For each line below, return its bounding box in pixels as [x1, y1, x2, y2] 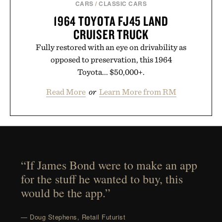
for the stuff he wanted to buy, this [21, 171, 183, 187]
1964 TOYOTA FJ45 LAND [54, 12, 168, 29]
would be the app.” [21, 185, 111, 201]
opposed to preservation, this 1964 [50, 54, 172, 64]
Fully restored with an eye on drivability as [36, 42, 186, 52]
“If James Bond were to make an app [21, 157, 198, 173]
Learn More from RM [99, 86, 176, 97]
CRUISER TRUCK [73, 25, 149, 43]
